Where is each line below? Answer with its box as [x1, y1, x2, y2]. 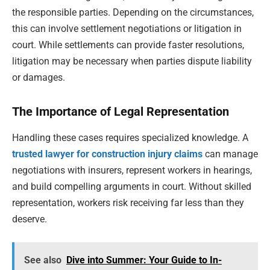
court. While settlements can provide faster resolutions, [12, 39, 244, 51]
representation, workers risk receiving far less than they [12, 197, 244, 209]
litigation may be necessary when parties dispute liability [12, 55, 252, 67]
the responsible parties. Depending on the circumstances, [12, 7, 254, 19]
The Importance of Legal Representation [12, 104, 229, 119]
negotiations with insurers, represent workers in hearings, [12, 165, 252, 177]
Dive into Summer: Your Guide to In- [66, 254, 222, 266]
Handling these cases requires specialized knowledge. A [12, 132, 248, 144]
